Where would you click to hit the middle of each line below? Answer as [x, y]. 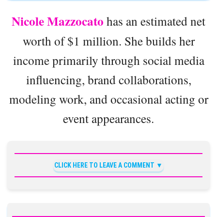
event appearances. [108, 118]
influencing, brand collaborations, [108, 80]
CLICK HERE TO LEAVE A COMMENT [104, 165]
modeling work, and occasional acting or [108, 99]
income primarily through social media [108, 60]
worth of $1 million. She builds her [108, 41]
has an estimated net [155, 21]
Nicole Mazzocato [58, 21]
